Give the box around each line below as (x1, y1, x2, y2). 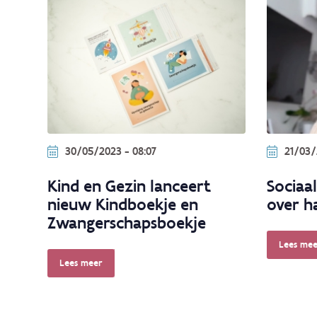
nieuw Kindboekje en (47, 194, 198, 215)
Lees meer (59, 257, 103, 270)
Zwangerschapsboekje (47, 212, 206, 234)
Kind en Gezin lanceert (47, 175, 211, 197)
